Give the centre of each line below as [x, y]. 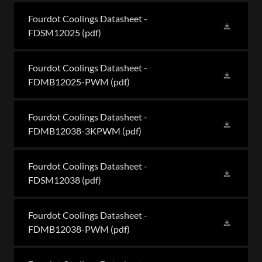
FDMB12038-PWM [68, 229]
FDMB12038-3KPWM [74, 131]
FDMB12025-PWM [68, 82]
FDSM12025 [54, 33]
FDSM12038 [54, 180]
